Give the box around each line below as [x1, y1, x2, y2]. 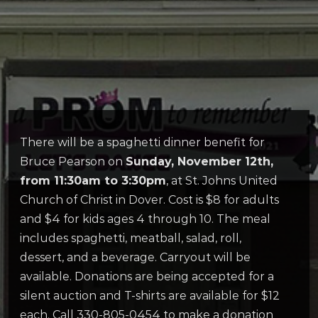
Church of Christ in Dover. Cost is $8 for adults [20, 192, 279, 207]
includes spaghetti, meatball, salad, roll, [20, 231, 241, 245]
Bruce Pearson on [20, 154, 126, 168]
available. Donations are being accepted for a [20, 269, 274, 283]
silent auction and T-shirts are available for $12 [20, 288, 280, 302]
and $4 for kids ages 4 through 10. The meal [20, 212, 270, 226]
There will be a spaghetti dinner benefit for [20, 135, 265, 149]
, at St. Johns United [166, 173, 278, 187]
